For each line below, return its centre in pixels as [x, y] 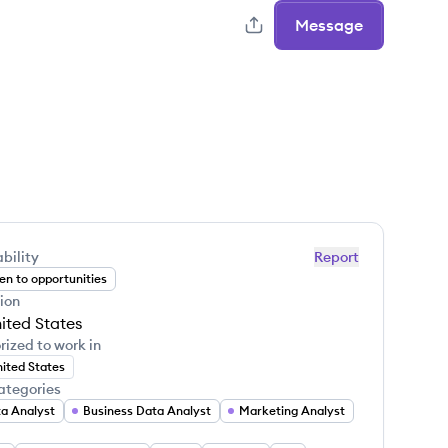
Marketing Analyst [292, 410]
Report [336, 257]
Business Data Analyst [147, 410]
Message [329, 25]
